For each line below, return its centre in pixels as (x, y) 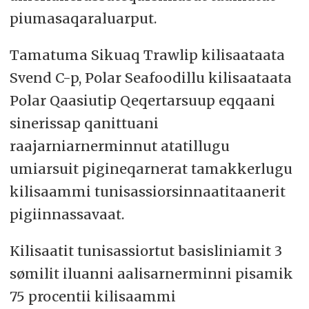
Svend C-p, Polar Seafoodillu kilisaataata (150, 78)
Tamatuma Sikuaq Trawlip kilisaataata (147, 55)
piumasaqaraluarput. (83, 19)
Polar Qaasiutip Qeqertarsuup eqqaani (142, 101)
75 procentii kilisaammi (92, 296)
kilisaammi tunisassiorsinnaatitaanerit (147, 192)
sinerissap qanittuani (84, 123)
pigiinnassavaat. (67, 215)
